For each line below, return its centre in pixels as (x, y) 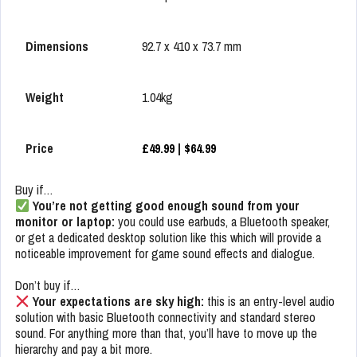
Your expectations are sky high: (120, 302)
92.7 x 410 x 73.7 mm (191, 47)
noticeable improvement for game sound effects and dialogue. (165, 254)
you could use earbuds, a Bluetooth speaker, (222, 222)
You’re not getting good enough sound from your (167, 206)
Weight (44, 98)
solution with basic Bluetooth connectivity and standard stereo (165, 318)
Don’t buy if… (48, 286)
